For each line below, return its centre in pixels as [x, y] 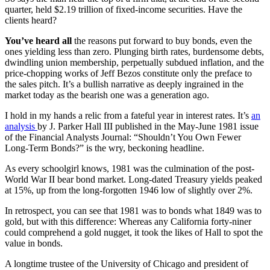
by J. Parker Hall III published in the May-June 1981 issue [148, 126]
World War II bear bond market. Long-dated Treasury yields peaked [133, 179]
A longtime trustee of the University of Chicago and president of [127, 263]
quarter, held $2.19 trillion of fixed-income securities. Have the [124, 9]
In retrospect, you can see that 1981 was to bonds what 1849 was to [133, 210]
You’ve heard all [39, 40]
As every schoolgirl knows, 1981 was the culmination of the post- [130, 168]
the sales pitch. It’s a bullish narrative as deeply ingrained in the [124, 84]
